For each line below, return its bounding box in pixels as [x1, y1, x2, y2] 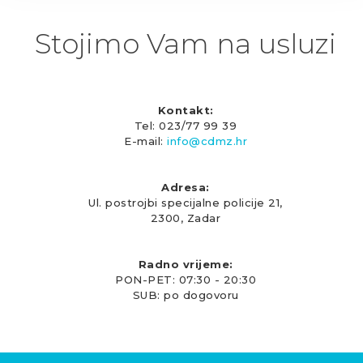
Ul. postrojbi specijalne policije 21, [88, 196, 283, 210]
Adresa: [161, 181, 210, 194]
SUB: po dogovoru [132, 288, 239, 302]
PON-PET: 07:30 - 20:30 [115, 273, 256, 287]
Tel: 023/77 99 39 [134, 119, 237, 133]
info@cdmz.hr [167, 135, 247, 148]
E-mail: [124, 135, 167, 148]
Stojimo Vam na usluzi [35, 27, 336, 61]
